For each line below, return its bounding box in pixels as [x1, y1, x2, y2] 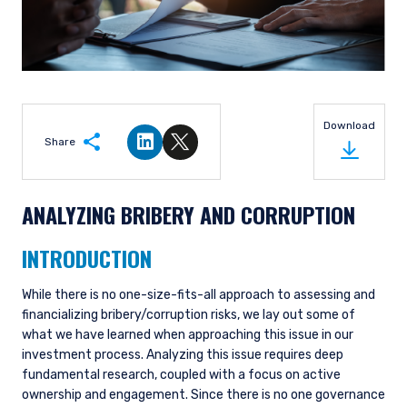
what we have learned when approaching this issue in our [22, 327, 353, 342]
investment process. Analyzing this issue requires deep [22, 347, 343, 362]
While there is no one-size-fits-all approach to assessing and [22, 287, 375, 303]
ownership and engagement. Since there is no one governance [22, 387, 385, 402]
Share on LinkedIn [144, 142, 266, 160]
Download [323, 119, 375, 132]
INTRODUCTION [22, 242, 152, 274]
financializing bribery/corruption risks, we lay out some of [22, 307, 355, 323]
